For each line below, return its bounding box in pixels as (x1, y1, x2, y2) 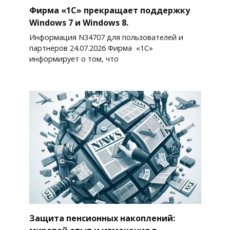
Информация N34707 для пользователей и (29, 32, 183, 43)
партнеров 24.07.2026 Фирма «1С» (29, 43, 153, 53)
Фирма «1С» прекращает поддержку (29, 4, 190, 16)
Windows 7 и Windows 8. (29, 16, 128, 28)
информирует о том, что (29, 54, 119, 64)
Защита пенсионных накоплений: (29, 212, 175, 224)
